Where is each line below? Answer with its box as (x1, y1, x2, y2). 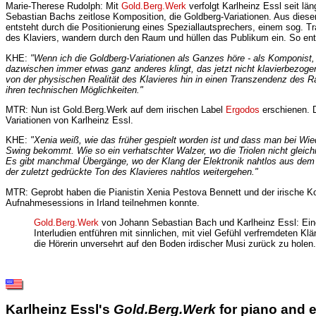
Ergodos (226, 104, 260, 116)
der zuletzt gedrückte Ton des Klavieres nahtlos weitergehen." (6, 166, 258, 178)
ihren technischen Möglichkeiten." (6, 84, 143, 95)
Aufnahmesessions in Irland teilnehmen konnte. (6, 197, 200, 208)
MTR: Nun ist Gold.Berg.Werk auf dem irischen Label (6, 104, 226, 116)
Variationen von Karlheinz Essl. (6, 115, 133, 126)
